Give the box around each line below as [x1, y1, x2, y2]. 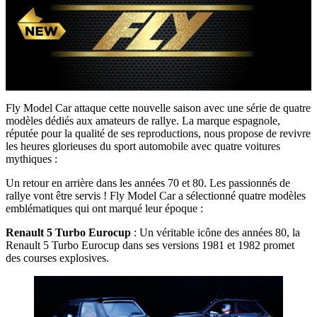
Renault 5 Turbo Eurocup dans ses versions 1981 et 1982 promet [6, 238, 294, 251]
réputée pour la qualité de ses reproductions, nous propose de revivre [6, 127, 311, 139]
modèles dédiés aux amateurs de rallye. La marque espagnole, [6, 114, 280, 127]
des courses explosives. [6, 251, 109, 264]
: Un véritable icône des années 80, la [131, 226, 300, 238]
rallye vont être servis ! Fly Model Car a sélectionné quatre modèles [6, 189, 306, 202]
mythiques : [6, 152, 57, 165]
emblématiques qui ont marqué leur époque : [6, 202, 203, 214]
